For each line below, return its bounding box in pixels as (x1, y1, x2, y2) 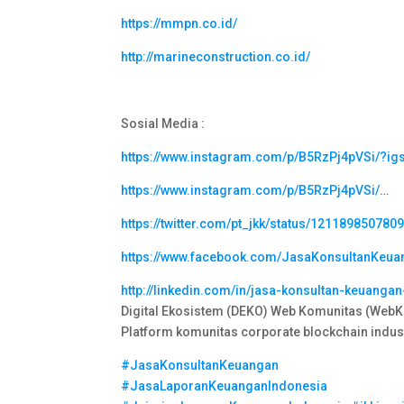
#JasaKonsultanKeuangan (121, 358, 280, 373)
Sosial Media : (121, 116, 206, 132)
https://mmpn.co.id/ (121, 16, 238, 32)
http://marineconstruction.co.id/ (121, 50, 311, 65)
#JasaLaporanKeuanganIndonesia (121, 379, 328, 394)
